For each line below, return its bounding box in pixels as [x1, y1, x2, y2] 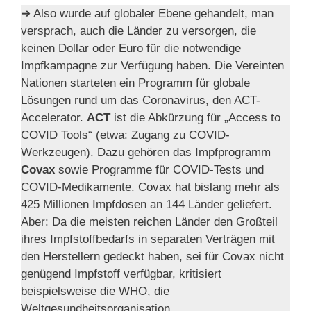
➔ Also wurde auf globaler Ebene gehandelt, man [21, 7, 274, 21]
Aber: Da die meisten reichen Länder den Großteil [21, 215, 278, 229]
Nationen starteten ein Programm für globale [21, 76, 250, 90]
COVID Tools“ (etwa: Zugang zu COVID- [21, 128, 230, 142]
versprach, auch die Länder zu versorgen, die [21, 24, 256, 38]
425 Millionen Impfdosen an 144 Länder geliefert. [21, 198, 272, 212]
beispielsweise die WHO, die [21, 285, 169, 299]
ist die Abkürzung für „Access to [110, 111, 280, 125]
